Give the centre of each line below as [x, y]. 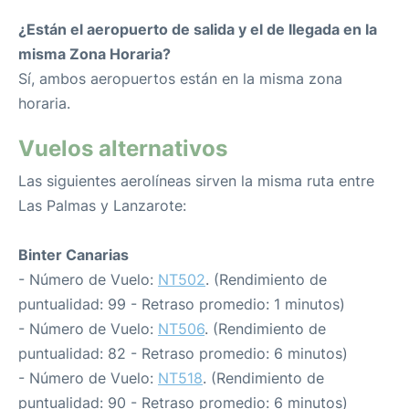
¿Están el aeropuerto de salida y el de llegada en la [198, 29]
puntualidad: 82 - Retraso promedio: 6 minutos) [183, 353]
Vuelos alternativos [123, 148]
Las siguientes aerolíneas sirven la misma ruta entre [196, 181]
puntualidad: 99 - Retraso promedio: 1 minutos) [182, 304]
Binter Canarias [73, 255]
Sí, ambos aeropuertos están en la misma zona [180, 79]
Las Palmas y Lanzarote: [102, 205]
